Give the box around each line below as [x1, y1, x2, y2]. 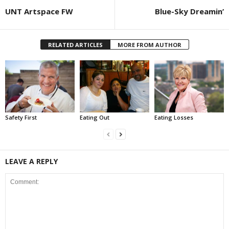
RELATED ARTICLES [48, 41, 103, 49]
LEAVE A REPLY [5, 156, 58, 166]
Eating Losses [154, 113, 193, 121]
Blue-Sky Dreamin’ [155, 6, 224, 16]
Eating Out [79, 113, 109, 121]
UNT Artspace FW [5, 6, 73, 16]
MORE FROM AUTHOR [117, 41, 181, 49]
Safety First [5, 113, 37, 121]
